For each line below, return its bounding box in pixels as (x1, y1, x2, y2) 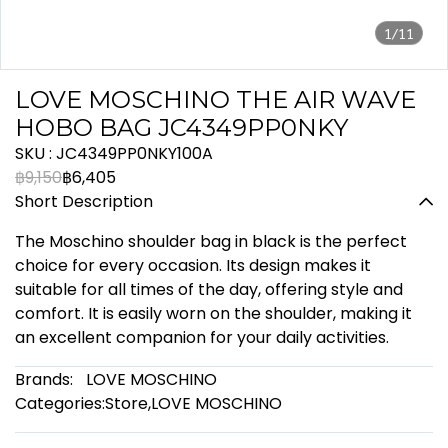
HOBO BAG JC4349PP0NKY (15, 113, 348, 142)
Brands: (15, 368, 73, 391)
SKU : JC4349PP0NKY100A (15, 142, 213, 165)
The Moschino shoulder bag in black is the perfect (15, 230, 407, 253)
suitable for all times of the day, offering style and (15, 278, 403, 301)
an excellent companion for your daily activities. (15, 326, 389, 349)
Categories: (15, 392, 105, 415)
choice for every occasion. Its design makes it (15, 254, 371, 277)
